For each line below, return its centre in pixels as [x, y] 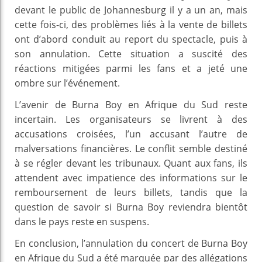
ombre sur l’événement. [67, 83]
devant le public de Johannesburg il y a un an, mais [131, 10]
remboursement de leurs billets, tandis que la [131, 192]
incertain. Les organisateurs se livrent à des [131, 119]
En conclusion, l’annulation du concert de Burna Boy [131, 243]
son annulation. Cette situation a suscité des [131, 54]
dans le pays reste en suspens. [82, 221]
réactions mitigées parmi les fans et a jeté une [131, 68]
